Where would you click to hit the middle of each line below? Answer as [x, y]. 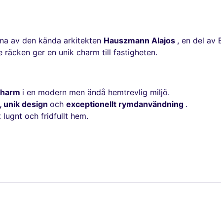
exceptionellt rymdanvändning [126, 104]
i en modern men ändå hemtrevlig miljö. [96, 92]
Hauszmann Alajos [140, 41]
